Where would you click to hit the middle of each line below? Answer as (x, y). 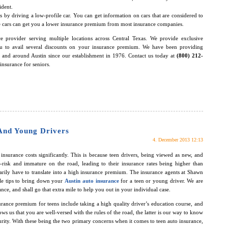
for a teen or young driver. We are (161, 181)
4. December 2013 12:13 (178, 140)
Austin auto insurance (92, 181)
